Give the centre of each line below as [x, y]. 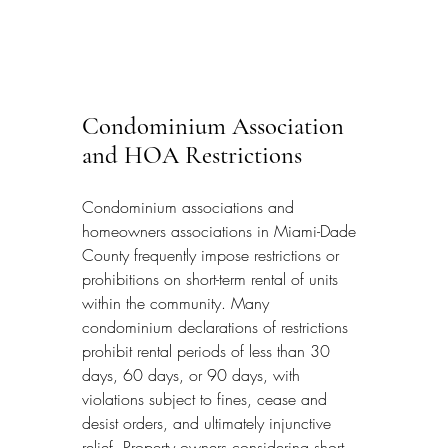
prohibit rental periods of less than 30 [208, 350]
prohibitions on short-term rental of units [212, 278]
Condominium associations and [190, 206]
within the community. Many [178, 302]
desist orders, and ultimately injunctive [209, 422]
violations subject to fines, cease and [207, 398]
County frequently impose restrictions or [213, 254]
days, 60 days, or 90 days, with [193, 374]
